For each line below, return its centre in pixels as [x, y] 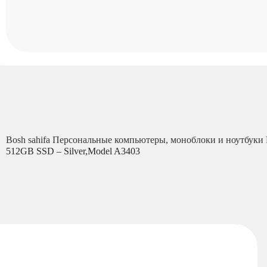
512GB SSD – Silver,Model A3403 [73, 151]
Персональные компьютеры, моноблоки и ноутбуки [159, 140]
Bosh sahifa [29, 140]
